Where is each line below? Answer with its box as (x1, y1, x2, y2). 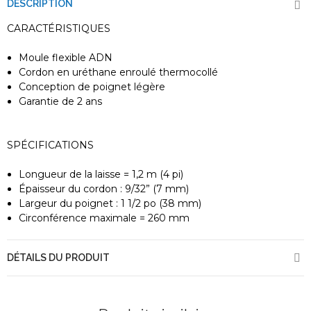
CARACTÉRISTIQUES (7, 22, 110, 35)
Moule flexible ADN (19, 51, 112, 65)
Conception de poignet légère (19, 81, 165, 94)
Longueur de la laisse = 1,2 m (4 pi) (19, 168, 183, 181)
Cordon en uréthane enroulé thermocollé (19, 66, 218, 79)
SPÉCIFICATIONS (7, 139, 94, 152)
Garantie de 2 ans (19, 95, 102, 108)
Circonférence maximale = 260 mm (19, 212, 190, 225)
